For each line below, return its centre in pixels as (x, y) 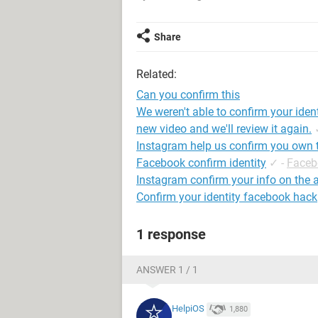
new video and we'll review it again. (224, 129)
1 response (171, 234)
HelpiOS (188, 309)
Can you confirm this (188, 95)
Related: (157, 74)
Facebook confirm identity (201, 163)
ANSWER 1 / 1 (167, 270)
